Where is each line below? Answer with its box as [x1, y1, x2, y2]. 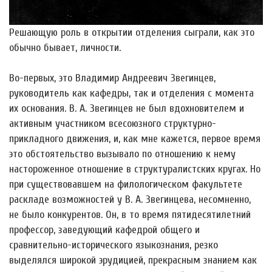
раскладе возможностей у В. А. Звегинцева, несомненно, [9, 192, 251, 206]
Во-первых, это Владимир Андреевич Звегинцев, [9, 71, 216, 84]
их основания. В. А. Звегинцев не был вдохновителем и [9, 101, 244, 115]
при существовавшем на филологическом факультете [9, 177, 242, 191]
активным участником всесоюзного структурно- [9, 117, 216, 130]
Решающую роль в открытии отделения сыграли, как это [9, 25, 254, 39]
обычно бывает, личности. [9, 41, 121, 54]
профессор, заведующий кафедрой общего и [9, 223, 200, 236]
